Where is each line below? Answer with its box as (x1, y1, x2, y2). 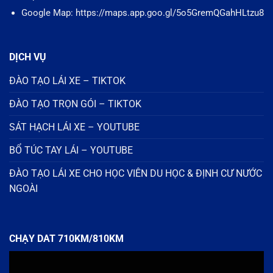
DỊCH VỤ (9, 51, 46, 63)
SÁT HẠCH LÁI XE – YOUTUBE (9, 121, 140, 133)
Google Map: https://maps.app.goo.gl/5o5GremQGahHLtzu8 (21, 7, 264, 19)
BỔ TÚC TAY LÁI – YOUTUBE (9, 144, 133, 156)
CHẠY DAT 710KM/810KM (9, 232, 124, 244)
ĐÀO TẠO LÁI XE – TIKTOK (9, 74, 126, 87)
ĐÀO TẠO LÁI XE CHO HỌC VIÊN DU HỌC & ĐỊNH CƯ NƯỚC (9, 167, 262, 179)
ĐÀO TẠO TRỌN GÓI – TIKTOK (9, 97, 141, 110)
